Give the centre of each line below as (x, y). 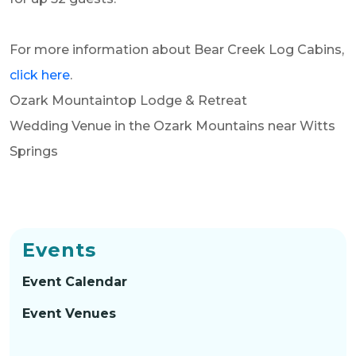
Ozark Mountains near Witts (244, 126)
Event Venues (69, 313)
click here (40, 75)
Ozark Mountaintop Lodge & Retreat (128, 100)
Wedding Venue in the (81, 126)
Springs (34, 151)
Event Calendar (75, 281)
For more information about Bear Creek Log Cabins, (177, 49)
